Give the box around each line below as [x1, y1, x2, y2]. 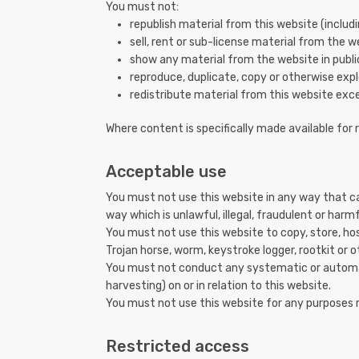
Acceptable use [106, 162, 227, 182]
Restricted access [106, 337, 249, 357]
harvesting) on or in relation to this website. [106, 279, 331, 293]
